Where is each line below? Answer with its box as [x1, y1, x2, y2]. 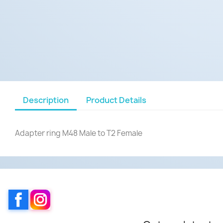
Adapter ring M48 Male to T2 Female [15, 127, 142, 138]
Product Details [86, 94, 147, 106]
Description [23, 94, 69, 106]
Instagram [50, 189, 90, 200]
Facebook [28, 189, 65, 200]
